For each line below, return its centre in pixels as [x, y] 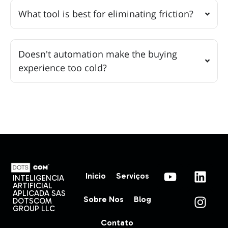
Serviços [132, 176]
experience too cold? [63, 67]
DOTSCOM [32, 201]
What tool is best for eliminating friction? [106, 13]
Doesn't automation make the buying [98, 54]
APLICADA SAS [39, 193]
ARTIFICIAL [33, 186]
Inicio [95, 176]
